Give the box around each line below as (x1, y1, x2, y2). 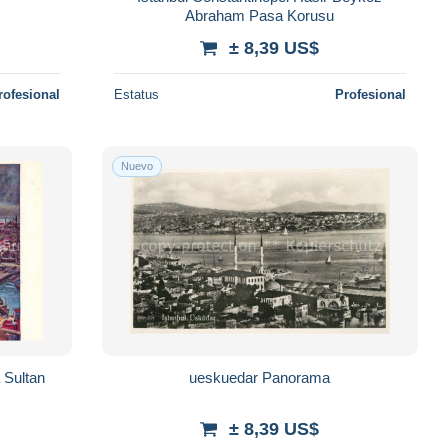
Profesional (334, 86, 406, 102)
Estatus (113, 86, 159, 102)
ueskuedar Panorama (189, 368, 331, 386)
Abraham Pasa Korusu (185, 6, 335, 24)
